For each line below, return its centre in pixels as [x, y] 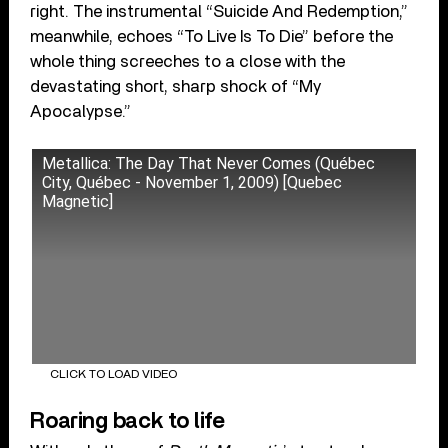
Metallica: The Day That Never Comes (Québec [209, 163]
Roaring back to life [127, 420]
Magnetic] [78, 201]
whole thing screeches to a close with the [188, 61]
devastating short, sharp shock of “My [176, 86]
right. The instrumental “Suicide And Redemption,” [219, 11]
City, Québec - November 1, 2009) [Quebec [192, 182]
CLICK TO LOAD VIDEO [113, 374]
